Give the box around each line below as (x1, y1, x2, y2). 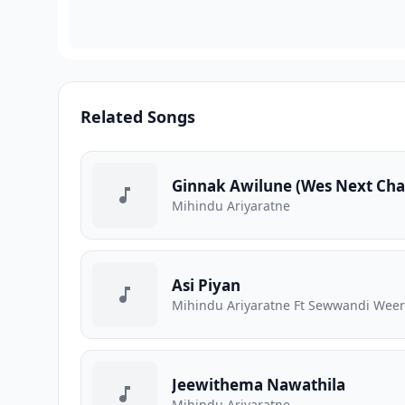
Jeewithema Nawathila (172, 374, 345, 395)
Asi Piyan (172, 275, 240, 296)
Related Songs (80, 106, 195, 127)
